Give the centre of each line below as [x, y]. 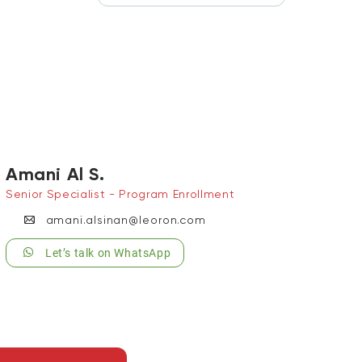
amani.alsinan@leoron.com [126, 220]
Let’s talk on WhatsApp [108, 253]
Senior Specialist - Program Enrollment [120, 194]
